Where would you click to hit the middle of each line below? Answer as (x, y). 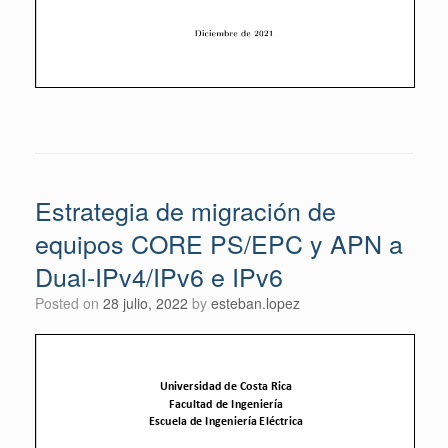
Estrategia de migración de (185, 210)
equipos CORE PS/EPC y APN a (219, 243)
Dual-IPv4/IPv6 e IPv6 (159, 276)
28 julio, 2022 (145, 303)
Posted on (73, 303)
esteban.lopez (255, 303)
